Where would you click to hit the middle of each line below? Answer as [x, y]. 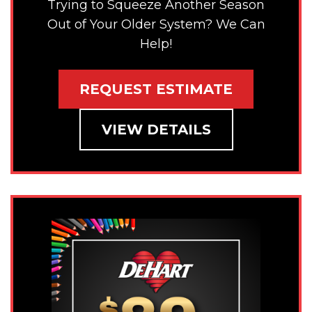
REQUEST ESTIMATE [156, 89]
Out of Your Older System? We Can [156, 24]
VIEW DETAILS [156, 130]
